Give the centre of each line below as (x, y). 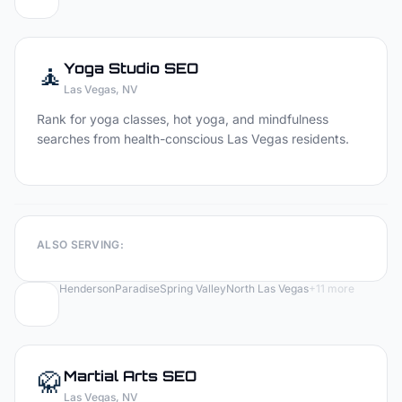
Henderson (87, 288)
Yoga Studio (112, 68)
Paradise (137, 288)
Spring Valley (193, 288)
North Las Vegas (267, 288)
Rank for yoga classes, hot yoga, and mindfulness (183, 119)
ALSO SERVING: (80, 245)
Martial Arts (111, 376)
